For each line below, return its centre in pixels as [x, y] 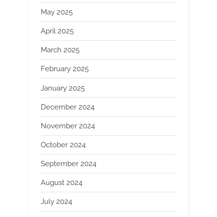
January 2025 [63, 88]
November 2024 [68, 126]
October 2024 [63, 145]
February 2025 [65, 69]
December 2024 [68, 107]
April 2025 [57, 31]
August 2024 [62, 183]
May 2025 [57, 12]
